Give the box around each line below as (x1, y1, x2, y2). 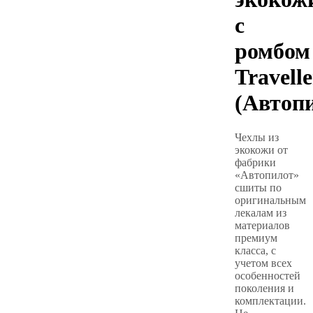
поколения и (235, 282, 294, 294)
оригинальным (235, 194, 306, 206)
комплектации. (235, 294, 306, 307)
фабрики (235, 156, 276, 168)
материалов (235, 219, 290, 231)
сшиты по (235, 181, 282, 194)
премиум (235, 231, 277, 244)
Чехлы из (235, 131, 279, 143)
